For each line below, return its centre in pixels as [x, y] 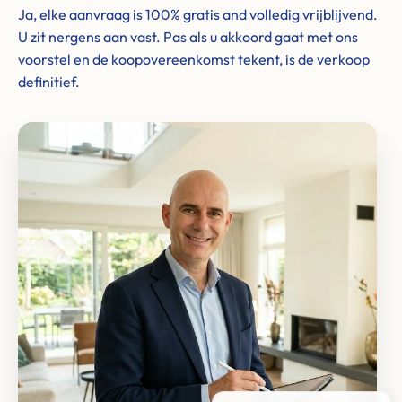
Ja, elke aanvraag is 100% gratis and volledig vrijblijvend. [198, 14]
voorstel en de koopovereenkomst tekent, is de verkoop [194, 59]
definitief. [49, 82]
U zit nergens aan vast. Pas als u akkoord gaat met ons [188, 37]
